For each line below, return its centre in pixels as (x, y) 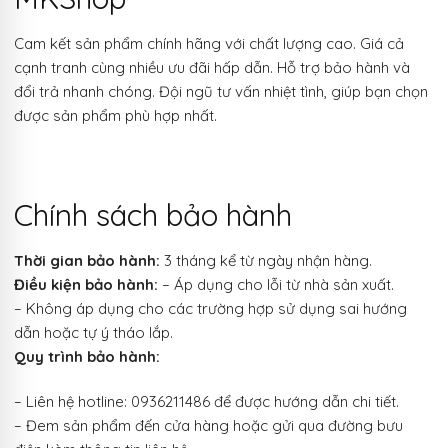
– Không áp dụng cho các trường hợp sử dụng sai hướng (210, 308)
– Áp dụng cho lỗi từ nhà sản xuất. (276, 284)
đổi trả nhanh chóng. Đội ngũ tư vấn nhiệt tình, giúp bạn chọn (221, 92)
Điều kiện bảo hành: (86, 284)
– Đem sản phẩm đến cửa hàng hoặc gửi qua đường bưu (208, 426)
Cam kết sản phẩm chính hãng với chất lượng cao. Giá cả (209, 44)
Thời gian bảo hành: (87, 260)
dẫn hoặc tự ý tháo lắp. (93, 332)
